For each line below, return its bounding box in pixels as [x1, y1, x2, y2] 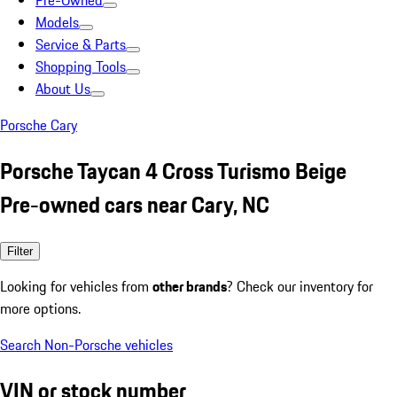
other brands [152, 275, 227, 297]
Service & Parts [35, 34, 126, 55]
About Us [35, 78, 90, 99]
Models [35, 12, 79, 33]
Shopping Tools [35, 56, 126, 77]
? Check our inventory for [227, 275, 373, 297]
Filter [7, 244, 33, 258]
